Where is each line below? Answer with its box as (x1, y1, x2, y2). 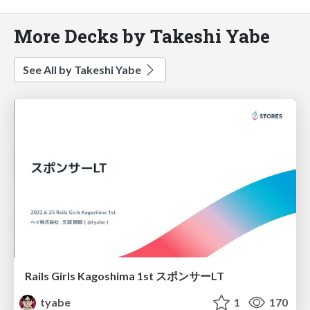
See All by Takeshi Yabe (23, 62, 143, 76)
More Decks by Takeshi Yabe (14, 23, 270, 48)
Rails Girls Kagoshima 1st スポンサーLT (25, 269, 224, 283)
